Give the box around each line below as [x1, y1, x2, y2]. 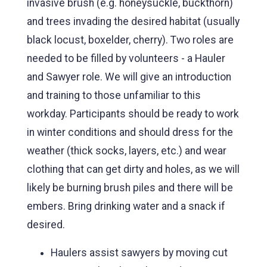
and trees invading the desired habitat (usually [27, 15, 240, 27]
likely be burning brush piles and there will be [27, 181, 233, 194]
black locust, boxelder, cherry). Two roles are [27, 33, 234, 46]
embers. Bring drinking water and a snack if [27, 200, 225, 212]
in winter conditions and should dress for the [27, 126, 233, 138]
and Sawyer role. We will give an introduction [27, 70, 231, 83]
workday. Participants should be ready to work [27, 107, 239, 120]
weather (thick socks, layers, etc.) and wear [27, 144, 226, 157]
